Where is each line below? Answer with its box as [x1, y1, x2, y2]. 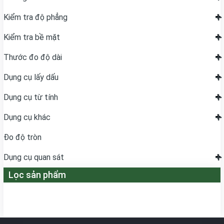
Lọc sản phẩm [8, 169, 66, 180]
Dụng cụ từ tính [3, 92, 58, 102]
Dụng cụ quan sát [3, 152, 64, 162]
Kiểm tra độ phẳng [3, 12, 67, 22]
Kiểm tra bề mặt [3, 32, 60, 42]
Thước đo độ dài [3, 52, 62, 62]
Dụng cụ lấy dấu [3, 72, 58, 82]
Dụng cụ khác [3, 112, 50, 122]
